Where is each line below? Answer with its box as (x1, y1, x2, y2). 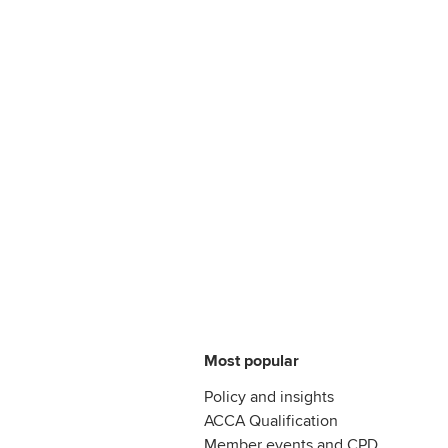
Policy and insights (204, 386, 334, 407)
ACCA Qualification (204, 410, 338, 431)
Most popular (204, 350, 299, 371)
